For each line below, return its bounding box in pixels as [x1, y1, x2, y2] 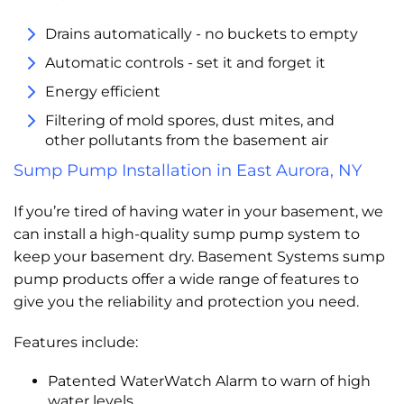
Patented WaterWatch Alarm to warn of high [47, 372, 371, 390]
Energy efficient [45, 83, 161, 100]
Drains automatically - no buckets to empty [45, 25, 358, 42]
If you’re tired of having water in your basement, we [14, 203, 383, 220]
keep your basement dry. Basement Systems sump [14, 248, 385, 265]
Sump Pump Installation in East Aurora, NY [14, 161, 362, 180]
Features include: [14, 334, 138, 351]
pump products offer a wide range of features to [14, 271, 359, 288]
